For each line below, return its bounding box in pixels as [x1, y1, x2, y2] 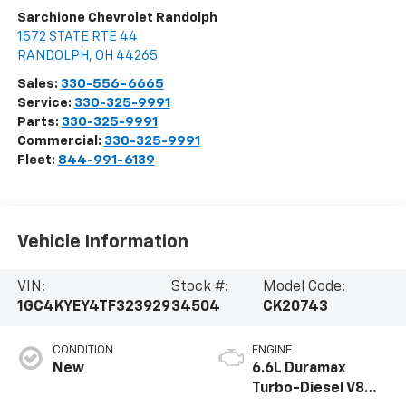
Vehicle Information [16, 233, 188, 252]
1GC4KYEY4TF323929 [16, 300, 170, 315]
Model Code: [262, 280, 345, 295]
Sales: [16, 76, 61, 91]
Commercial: [16, 133, 104, 148]
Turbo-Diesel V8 [252, 382, 364, 397]
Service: [16, 95, 74, 110]
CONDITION [52, 344, 113, 357]
